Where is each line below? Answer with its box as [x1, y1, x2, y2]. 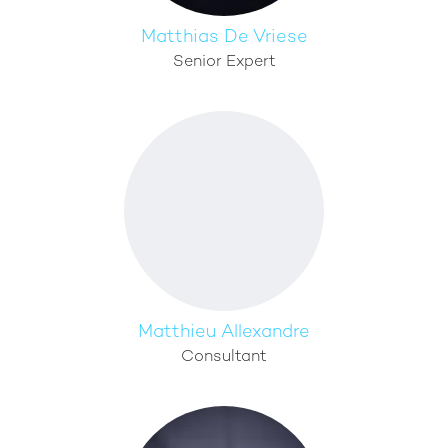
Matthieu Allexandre [138, 323, 310, 342]
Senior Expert [172, 54, 276, 71]
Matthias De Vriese [140, 28, 308, 47]
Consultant [181, 349, 267, 366]
